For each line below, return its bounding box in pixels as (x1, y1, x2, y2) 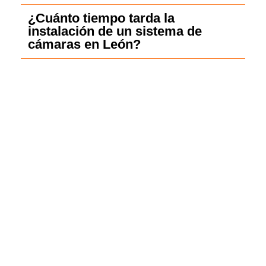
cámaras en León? (28, 36, 141, 52)
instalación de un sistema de (28, 23, 202, 39)
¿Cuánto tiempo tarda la (28, 10, 175, 26)
